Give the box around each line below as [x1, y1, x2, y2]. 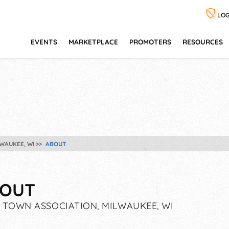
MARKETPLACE [68, 37, 118, 46]
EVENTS [31, 37, 57, 46]
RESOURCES [182, 37, 223, 46]
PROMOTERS [129, 37, 171, 46]
